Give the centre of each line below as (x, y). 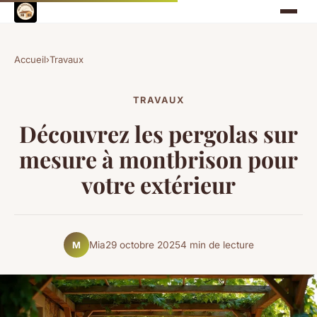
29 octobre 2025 (143, 244)
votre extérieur (158, 185)
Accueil (30, 59)
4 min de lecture (217, 244)
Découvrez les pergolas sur (158, 134)
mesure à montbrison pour (158, 159)
